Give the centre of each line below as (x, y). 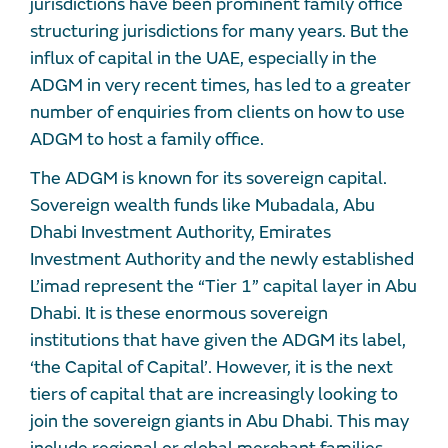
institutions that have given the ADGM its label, (218, 340)
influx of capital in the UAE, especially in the (203, 58)
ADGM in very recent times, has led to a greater (220, 85)
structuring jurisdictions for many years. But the (219, 31)
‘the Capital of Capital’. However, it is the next (211, 367)
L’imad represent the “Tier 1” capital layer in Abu (223, 286)
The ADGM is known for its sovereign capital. (208, 178)
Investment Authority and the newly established (222, 259)
